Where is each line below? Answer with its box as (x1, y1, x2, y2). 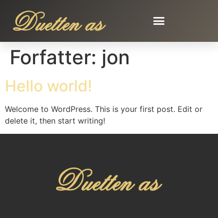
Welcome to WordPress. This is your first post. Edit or (5, 104, 202, 114)
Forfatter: (10, 45, 102, 70)
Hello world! (5, 76, 92, 96)
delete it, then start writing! (5, 116, 105, 126)
